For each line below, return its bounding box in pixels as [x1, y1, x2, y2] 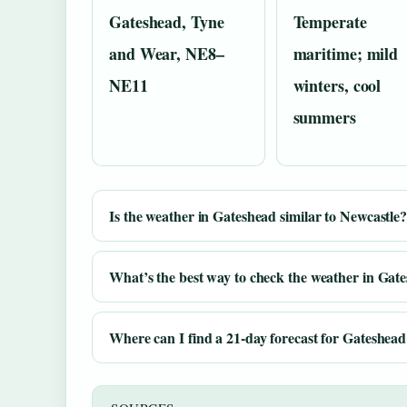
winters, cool [293, 73, 382, 97]
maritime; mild [293, 41, 399, 65]
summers [293, 104, 356, 129]
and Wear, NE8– [109, 41, 224, 65]
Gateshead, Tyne [109, 9, 224, 34]
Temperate [293, 9, 367, 34]
